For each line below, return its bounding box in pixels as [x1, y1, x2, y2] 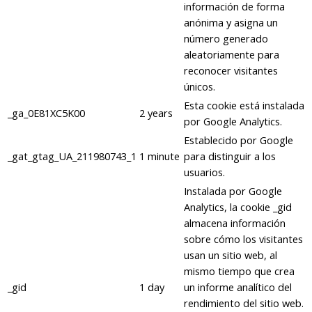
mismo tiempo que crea [184, 264, 295, 279]
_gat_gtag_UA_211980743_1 [8, 149, 136, 164]
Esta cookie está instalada [184, 98, 304, 113]
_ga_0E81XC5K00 [8, 106, 85, 120]
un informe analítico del [184, 280, 292, 295]
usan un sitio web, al [184, 248, 277, 263]
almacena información [184, 216, 286, 231]
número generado [184, 31, 268, 46]
